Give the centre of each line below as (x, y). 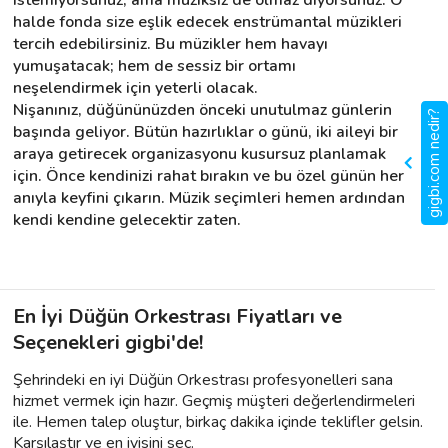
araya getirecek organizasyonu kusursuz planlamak (199, 153)
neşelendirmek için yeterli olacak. (135, 87)
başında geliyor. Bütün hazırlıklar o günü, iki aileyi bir (205, 131)
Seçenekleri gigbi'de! (108, 342)
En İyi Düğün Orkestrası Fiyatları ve (177, 316)
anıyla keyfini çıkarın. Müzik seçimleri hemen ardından (209, 197)
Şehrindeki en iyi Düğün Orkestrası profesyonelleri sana (203, 379)
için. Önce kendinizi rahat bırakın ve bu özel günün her (208, 175)
